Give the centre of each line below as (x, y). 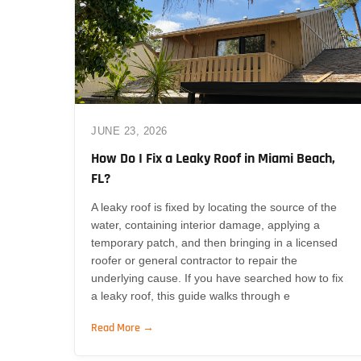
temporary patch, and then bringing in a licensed (214, 242)
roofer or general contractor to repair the (194, 260)
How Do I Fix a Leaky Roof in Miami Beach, (213, 158)
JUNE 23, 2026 (129, 131)
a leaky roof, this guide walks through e (191, 295)
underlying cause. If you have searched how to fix (217, 278)
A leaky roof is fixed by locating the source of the (214, 207)
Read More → (122, 328)
